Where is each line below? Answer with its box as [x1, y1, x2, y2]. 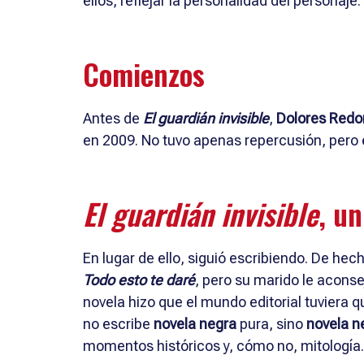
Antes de [83, 109, 143, 127]
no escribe [83, 314, 154, 332]
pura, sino [236, 314, 306, 332]
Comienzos [83, 51, 205, 95]
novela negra [154, 314, 236, 332]
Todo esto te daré [83, 271, 195, 288]
